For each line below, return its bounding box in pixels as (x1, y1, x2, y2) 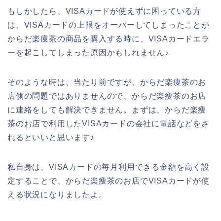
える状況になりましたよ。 (7, 190, 107, 199)
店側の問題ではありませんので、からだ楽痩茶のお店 (7, 91, 207, 100)
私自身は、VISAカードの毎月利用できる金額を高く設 (7, 162, 210, 171)
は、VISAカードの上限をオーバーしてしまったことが (7, 20, 210, 29)
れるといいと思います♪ (7, 133, 95, 142)
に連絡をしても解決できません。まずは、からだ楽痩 (7, 105, 207, 114)
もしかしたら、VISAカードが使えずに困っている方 (7, 6, 201, 15)
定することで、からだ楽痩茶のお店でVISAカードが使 (7, 176, 210, 185)
